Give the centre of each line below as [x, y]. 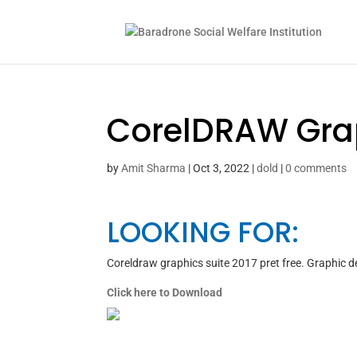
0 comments [316, 168]
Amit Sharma [154, 168]
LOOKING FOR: [203, 232]
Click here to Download [165, 292]
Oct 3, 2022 [222, 168]
